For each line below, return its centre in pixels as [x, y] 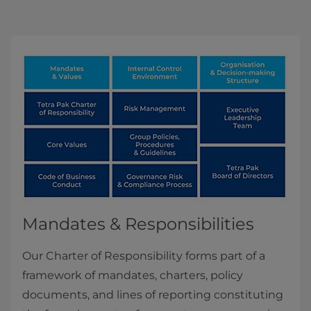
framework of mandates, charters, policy [133, 276]
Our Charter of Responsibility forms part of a [144, 256]
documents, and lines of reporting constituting [153, 295]
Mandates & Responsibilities [138, 224]
